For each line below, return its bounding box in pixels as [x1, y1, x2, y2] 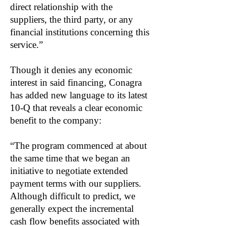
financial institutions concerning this [10, 27, 149, 37]
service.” [10, 39, 43, 50]
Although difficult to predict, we [10, 191, 135, 201]
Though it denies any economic [10, 65, 132, 75]
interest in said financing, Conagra [10, 77, 142, 88]
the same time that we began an [10, 153, 130, 163]
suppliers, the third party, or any [10, 14, 133, 25]
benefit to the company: [10, 115, 101, 126]
